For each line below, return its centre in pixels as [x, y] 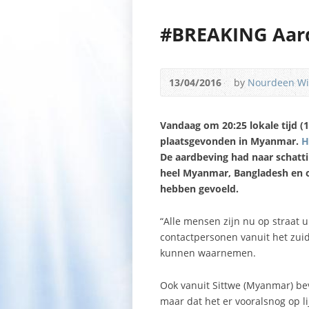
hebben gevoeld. [199, 189]
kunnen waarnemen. [208, 253]
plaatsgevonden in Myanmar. [231, 141]
